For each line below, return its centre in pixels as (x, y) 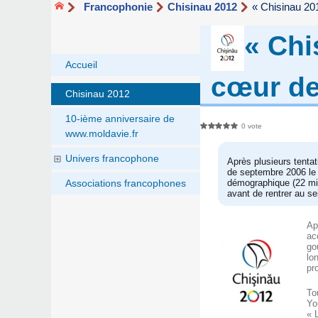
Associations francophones (126, 183)
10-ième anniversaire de (120, 119)
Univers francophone (112, 159)
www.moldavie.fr (102, 134)
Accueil (81, 65)
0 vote (252, 126)
